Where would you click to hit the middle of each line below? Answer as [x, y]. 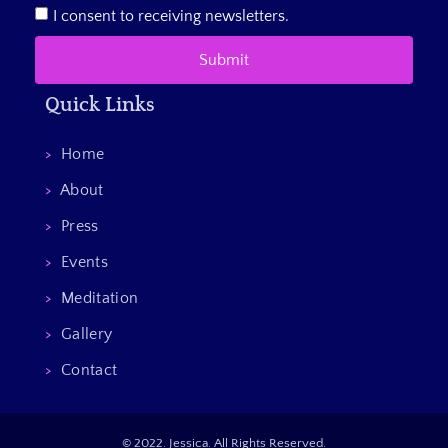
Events [80, 262]
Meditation [95, 298]
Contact [85, 370]
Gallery [82, 334]
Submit [224, 60]
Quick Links [100, 105]
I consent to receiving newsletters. [171, 16]
